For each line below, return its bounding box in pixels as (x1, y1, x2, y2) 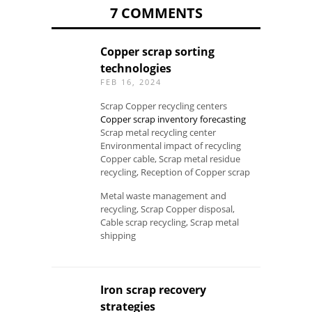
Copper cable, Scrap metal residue (100, 152, 240, 165)
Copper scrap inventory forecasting (100, 112, 246, 125)
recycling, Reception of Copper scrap (100, 165, 250, 178)
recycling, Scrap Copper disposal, (100, 203, 235, 216)
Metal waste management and (100, 189, 226, 203)
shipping (100, 229, 136, 242)
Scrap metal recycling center (100, 125, 216, 139)
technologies (100, 60, 171, 76)
